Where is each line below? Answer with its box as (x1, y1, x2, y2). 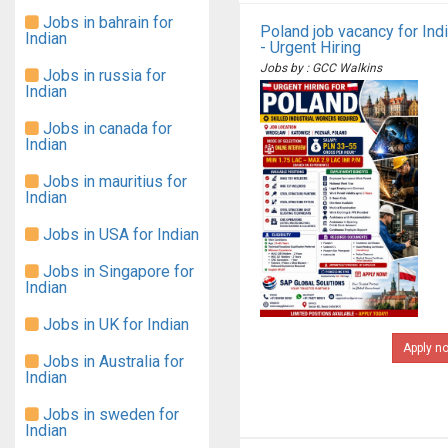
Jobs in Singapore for (39, 262, 194, 281)
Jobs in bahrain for (39, 13, 173, 32)
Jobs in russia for (39, 66, 166, 85)
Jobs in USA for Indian (39, 225, 199, 244)
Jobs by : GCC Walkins (260, 61, 382, 75)
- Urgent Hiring (260, 38, 361, 57)
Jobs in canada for (39, 119, 172, 138)
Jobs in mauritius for (39, 172, 187, 191)
